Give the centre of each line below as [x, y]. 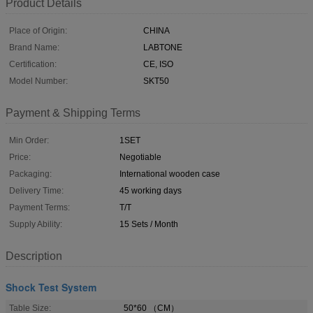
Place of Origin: [38, 30]
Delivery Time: [36, 190]
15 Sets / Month [149, 224]
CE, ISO [158, 64]
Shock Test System [51, 287]
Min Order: [29, 140]
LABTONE [163, 47]
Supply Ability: [36, 224]
